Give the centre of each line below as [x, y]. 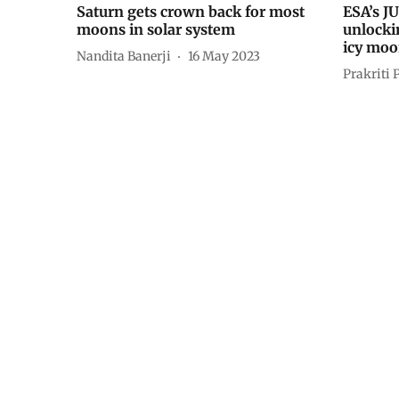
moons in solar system [156, 30]
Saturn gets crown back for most [191, 12]
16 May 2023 [224, 56]
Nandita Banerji [124, 56]
